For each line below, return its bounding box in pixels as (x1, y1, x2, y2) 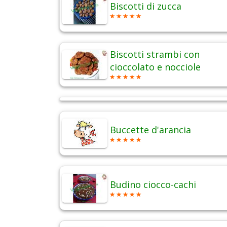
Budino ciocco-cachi (110, 178, 196, 191)
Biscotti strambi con (110, 48, 200, 61)
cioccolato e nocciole (110, 61, 201, 73)
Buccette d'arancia (110, 124, 191, 136)
